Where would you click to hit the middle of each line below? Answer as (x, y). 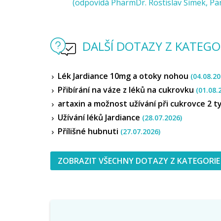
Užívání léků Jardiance (100, 117)
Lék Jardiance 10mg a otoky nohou (124, 76)
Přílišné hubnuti (89, 131)
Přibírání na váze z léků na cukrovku (127, 90)
